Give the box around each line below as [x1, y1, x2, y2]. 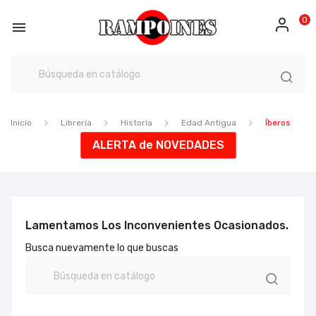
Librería [61, 118, 92, 128]
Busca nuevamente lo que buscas [25, 242, 178, 254]
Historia [121, 118, 152, 128]
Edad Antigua [181, 118, 236, 128]
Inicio [11, 118, 32, 128]
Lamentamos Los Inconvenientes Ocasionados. [25, 219, 288, 232]
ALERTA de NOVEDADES [92, 138, 224, 152]
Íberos [265, 118, 291, 128]
